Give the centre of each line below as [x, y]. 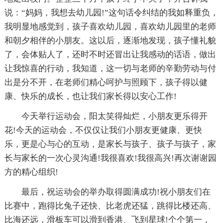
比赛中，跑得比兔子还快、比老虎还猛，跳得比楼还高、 [110, 206]
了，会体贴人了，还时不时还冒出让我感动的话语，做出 [110, 54]
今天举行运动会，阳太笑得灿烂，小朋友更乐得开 [114, 116]
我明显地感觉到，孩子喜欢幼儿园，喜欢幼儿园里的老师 [110, 26]
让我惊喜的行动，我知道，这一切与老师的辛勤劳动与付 [110, 68]
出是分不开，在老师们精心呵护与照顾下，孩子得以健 [106, 82]
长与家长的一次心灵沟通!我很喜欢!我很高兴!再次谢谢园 [110, 158]
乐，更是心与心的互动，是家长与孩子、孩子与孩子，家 [110, 144]
